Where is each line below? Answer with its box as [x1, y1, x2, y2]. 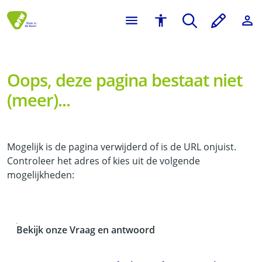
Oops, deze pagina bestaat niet [7, 68, 242, 91]
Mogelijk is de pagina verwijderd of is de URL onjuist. [7, 140, 236, 154]
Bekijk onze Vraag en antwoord [16, 223, 155, 237]
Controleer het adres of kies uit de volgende [7, 154, 200, 168]
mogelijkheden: [7, 168, 74, 182]
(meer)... [7, 88, 70, 111]
